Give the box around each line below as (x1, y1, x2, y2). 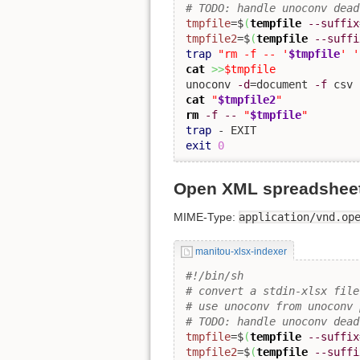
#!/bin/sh (186, 268, 243, 282)
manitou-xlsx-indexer (194, 245, 287, 257)
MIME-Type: (174, 210, 239, 223)
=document (250, 78, 314, 92)
